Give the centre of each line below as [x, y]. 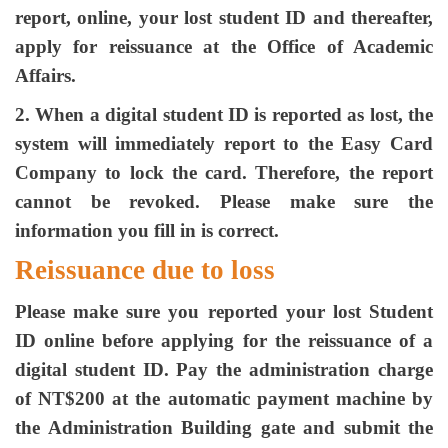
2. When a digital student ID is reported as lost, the [224, 114]
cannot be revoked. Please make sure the [224, 201]
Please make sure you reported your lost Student [224, 311]
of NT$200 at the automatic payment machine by [224, 398]
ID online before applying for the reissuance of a [224, 340]
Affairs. [45, 75]
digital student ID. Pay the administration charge [224, 369]
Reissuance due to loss [145, 270]
